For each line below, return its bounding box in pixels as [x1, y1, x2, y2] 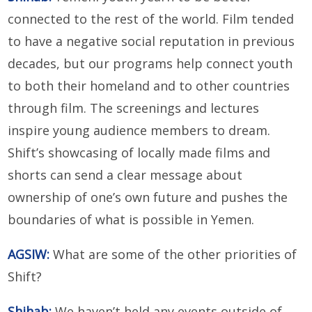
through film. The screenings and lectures [8, 100, 260, 117]
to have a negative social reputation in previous [8, 33, 295, 50]
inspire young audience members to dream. [8, 122, 271, 139]
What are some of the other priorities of [49, 246, 297, 263]
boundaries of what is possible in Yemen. [8, 211, 255, 228]
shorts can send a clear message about [8, 166, 243, 184]
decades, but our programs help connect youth [8, 55, 293, 72]
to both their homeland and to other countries [8, 77, 290, 95]
